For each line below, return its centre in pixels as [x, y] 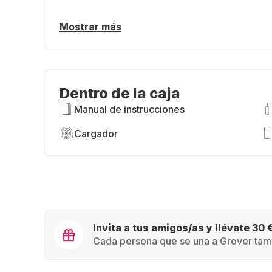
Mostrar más [90, 27]
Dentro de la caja [120, 93]
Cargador [96, 134]
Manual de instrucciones [129, 109]
